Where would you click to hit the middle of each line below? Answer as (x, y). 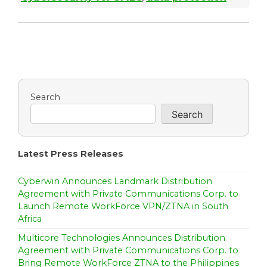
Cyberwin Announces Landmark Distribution (115, 181)
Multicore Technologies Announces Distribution (122, 237)
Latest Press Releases (71, 153)
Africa (30, 218)
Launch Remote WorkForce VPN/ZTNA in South (123, 206)
